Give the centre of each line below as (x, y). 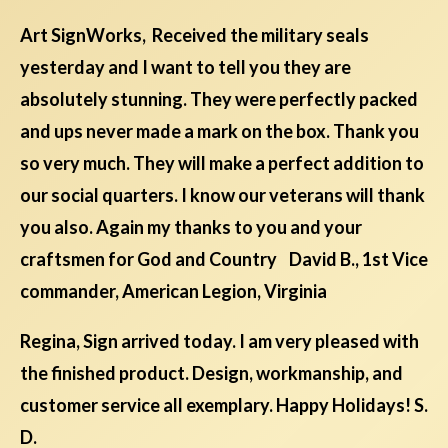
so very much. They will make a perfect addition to (222, 163)
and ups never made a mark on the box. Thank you (219, 131)
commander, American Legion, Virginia (173, 291)
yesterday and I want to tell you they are (185, 67)
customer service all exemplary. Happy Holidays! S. (224, 405)
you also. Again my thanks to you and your (191, 227)
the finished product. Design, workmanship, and (211, 373)
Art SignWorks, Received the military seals (194, 35)
